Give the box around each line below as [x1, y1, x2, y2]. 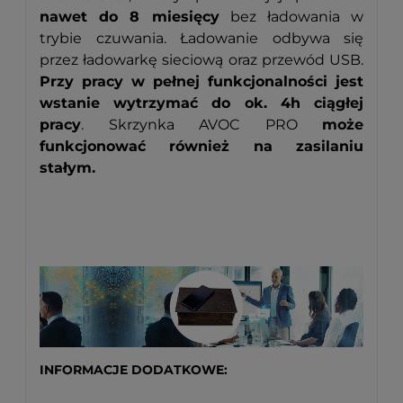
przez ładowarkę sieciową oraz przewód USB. [40, 50, 363, 68]
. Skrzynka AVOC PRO [81, 115, 322, 133]
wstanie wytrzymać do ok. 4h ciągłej [40, 94, 363, 112]
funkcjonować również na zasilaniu [40, 137, 363, 155]
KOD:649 [172, 213, 231, 230]
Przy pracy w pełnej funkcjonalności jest [40, 72, 363, 90]
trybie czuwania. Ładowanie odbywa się [40, 29, 363, 47]
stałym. [40, 158, 100, 176]
